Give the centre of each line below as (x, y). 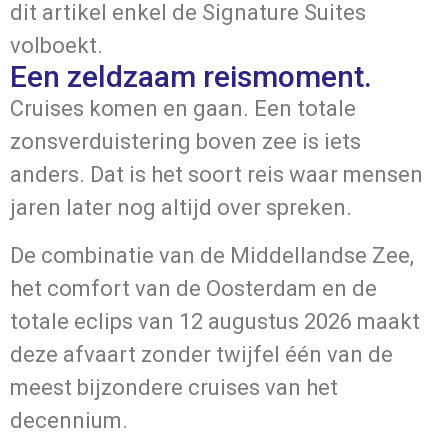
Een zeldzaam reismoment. (191, 77)
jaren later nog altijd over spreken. (181, 208)
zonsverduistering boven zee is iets (185, 142)
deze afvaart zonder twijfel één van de (201, 354)
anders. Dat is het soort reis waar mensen (216, 175)
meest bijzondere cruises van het (174, 387)
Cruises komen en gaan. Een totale (183, 109)
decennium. (69, 420)
